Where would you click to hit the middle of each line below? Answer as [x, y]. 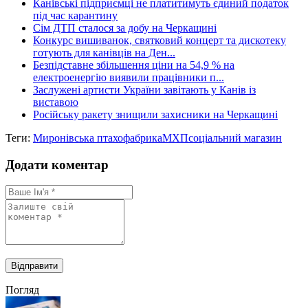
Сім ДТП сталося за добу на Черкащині [125, 27]
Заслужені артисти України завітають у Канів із [144, 89]
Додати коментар [57, 164]
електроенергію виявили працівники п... [129, 77]
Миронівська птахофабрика [98, 137]
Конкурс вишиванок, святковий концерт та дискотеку [159, 40]
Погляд [22, 290]
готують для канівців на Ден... [104, 52]
